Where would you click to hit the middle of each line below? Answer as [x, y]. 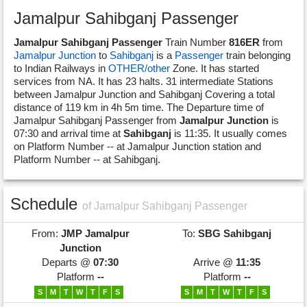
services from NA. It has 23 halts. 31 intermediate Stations [144, 81]
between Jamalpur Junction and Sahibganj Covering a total [144, 94]
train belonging [257, 55]
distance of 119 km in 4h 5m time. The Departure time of [139, 107]
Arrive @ [214, 262]
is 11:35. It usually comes [229, 133]
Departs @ [67, 262]
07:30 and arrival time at [69, 133]
